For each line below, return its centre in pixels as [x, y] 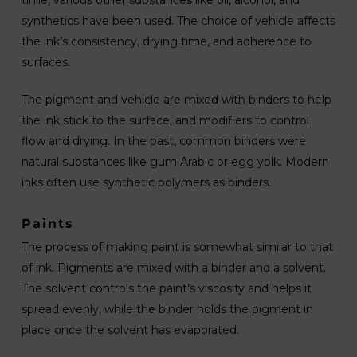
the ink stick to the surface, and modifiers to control [165, 120]
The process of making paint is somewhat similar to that [177, 247]
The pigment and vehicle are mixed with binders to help [176, 100]
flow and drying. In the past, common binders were [163, 141]
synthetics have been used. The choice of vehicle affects [178, 21]
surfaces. [45, 62]
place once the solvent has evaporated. [130, 330]
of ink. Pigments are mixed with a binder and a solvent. [173, 268]
